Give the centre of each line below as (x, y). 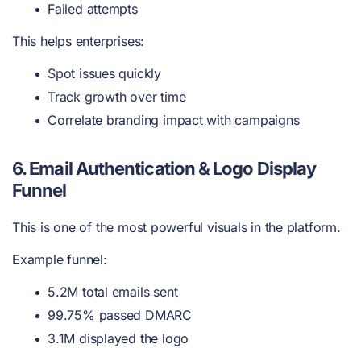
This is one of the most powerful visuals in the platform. (176, 227)
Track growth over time (117, 96)
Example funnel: (60, 259)
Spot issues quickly (104, 73)
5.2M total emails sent (113, 291)
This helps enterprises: (79, 41)
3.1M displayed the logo (118, 338)
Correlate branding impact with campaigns (174, 120)
